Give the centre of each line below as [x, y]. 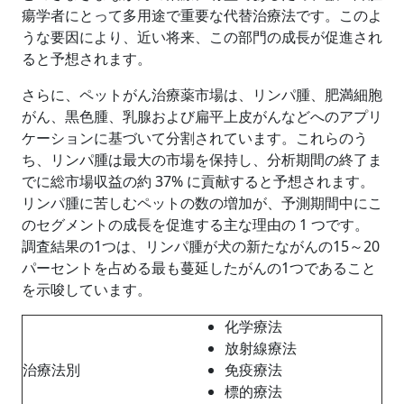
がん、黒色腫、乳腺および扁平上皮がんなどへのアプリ [202, 116]
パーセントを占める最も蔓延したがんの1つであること [199, 267]
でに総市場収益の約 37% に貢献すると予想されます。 [198, 181]
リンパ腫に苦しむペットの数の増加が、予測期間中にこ [202, 202]
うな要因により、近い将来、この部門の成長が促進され [202, 37]
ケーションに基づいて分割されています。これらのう [195, 138]
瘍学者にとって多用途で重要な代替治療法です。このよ [202, 15]
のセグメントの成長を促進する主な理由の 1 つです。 [195, 224]
